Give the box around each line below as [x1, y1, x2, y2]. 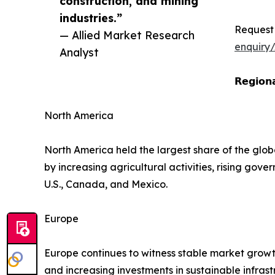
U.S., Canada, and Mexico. [44, 177, 168, 190]
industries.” [60, 10, 122, 25]
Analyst [60, 45, 99, 59]
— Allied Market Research [60, 28, 195, 42]
